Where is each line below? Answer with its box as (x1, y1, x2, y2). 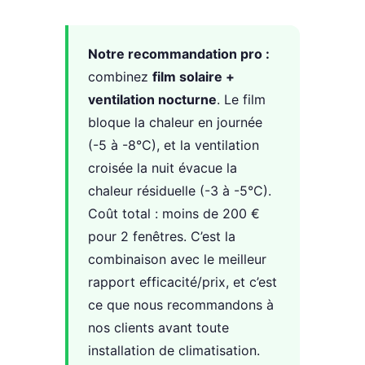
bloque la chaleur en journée (88, 113, 262, 130)
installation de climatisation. (88, 341, 260, 358)
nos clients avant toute (88, 319, 229, 336)
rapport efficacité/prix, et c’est (88, 273, 277, 290)
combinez (88, 68, 152, 85)
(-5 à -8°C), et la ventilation (88, 136, 259, 153)
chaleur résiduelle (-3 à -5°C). (88, 182, 271, 199)
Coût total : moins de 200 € (88, 204, 260, 222)
